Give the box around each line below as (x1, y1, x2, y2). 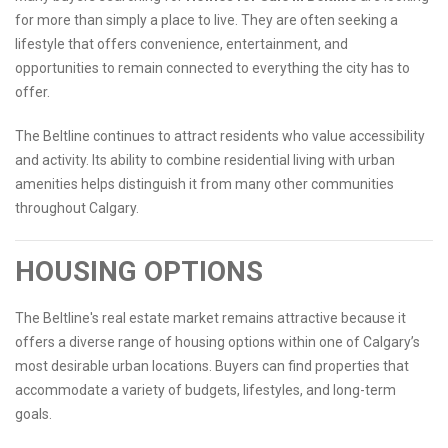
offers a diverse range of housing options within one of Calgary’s (15, 334, 420, 351)
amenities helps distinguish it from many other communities (15, 176, 394, 193)
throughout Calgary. (15, 200, 139, 217)
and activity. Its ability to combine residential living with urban (15, 152, 395, 169)
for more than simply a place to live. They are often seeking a (15, 12, 398, 29)
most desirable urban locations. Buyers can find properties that (15, 358, 409, 375)
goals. (15, 406, 52, 423)
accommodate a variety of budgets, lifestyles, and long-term (15, 382, 396, 399)
